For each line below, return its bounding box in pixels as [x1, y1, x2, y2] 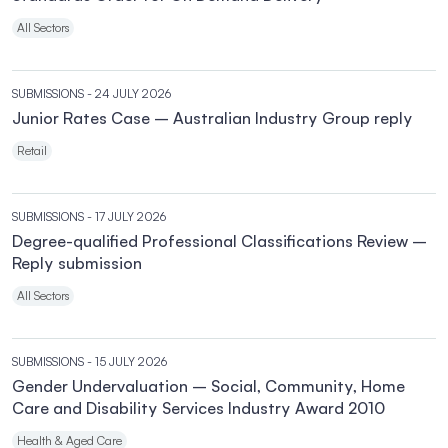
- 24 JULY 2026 [87, 86, 171, 101]
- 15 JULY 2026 [87, 354, 167, 369]
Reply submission [12, 253, 142, 273]
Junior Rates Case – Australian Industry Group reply [12, 108, 413, 128]
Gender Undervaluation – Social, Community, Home [12, 376, 405, 396]
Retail [17, 143, 47, 158]
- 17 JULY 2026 [87, 209, 166, 224]
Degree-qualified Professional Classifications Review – [12, 231, 427, 251]
